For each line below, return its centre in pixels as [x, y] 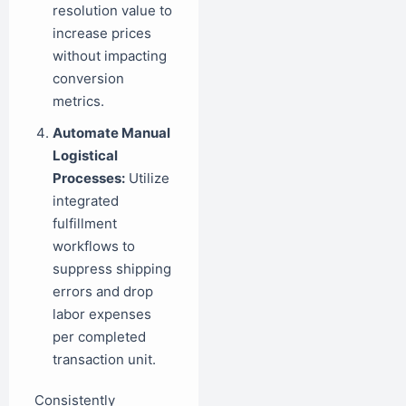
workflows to [94, 246]
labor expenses [102, 314]
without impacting [110, 55]
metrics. [78, 101]
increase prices [102, 33]
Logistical [85, 155]
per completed [99, 336]
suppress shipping [112, 268]
